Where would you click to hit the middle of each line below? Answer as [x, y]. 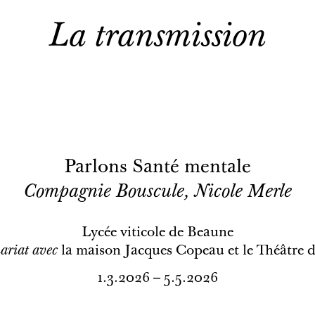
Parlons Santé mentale [157, 168]
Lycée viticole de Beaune [157, 233]
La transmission [157, 38]
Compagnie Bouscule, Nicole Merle [157, 193]
